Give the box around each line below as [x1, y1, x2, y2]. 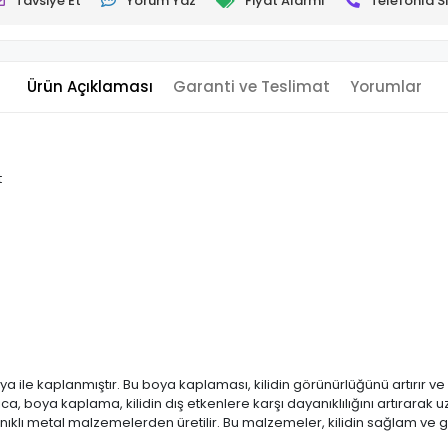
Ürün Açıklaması [26, 76, 153, 97]
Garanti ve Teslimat [172, 76, 330, 97]
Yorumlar [349, 76, 422, 97]
